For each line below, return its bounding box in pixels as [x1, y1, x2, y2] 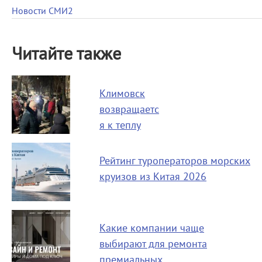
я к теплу [99, 119, 141, 132]
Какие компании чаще [99, 222, 204, 235]
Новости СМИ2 [12, 6, 73, 16]
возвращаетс [99, 104, 159, 116]
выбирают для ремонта [99, 238, 207, 250]
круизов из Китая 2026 [99, 171, 206, 183]
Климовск [99, 88, 145, 100]
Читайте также [12, 44, 121, 64]
